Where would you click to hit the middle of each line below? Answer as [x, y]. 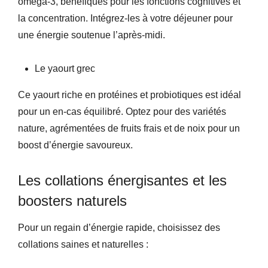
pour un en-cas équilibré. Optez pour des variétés [122, 111]
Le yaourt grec [65, 68]
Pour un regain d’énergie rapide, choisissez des [119, 227]
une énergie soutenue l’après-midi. [92, 35]
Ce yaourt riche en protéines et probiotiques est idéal [130, 95]
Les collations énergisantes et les [122, 180]
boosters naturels [72, 200]
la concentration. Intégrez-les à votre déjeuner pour [125, 18]
